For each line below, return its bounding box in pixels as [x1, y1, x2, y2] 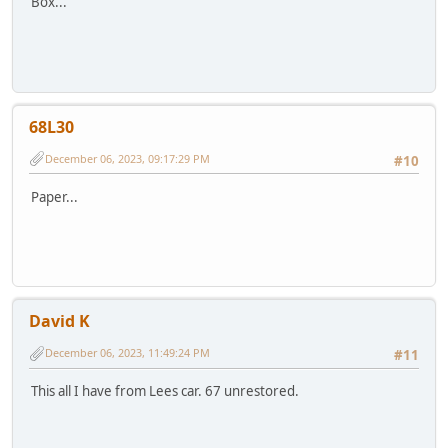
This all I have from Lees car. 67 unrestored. [31, 382, 299, 401]
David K [29, 310, 90, 333]
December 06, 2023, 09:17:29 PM [45, 150, 210, 166]
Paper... [31, 187, 78, 206]
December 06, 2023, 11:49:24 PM [45, 345, 210, 361]
